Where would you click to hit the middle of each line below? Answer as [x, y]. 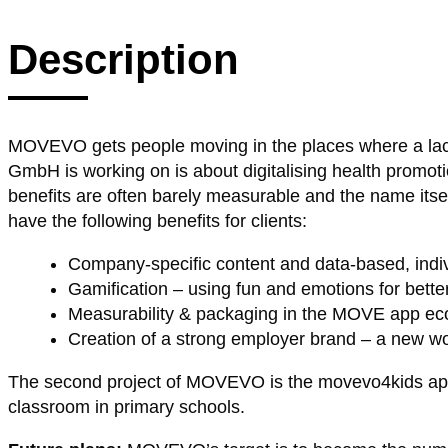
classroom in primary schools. [126, 407]
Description [123, 59]
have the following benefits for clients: [157, 221]
